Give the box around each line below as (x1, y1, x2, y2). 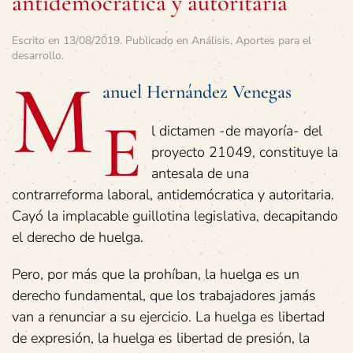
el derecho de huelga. (12, 228, 143, 247)
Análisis (191, 33, 230, 49)
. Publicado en (120, 33, 191, 49)
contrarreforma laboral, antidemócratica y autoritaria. (12, 185, 334, 205)
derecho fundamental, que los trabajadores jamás (12, 286, 316, 306)
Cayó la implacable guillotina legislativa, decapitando (12, 206, 338, 226)
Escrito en (12, 33, 63, 49)
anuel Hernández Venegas (102, 80, 292, 104)
